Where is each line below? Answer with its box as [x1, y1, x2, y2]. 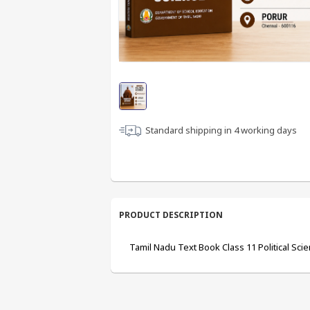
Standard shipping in [145, 124, 234, 136]
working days [239, 124, 297, 136]
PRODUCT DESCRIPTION [119, 209, 223, 221]
